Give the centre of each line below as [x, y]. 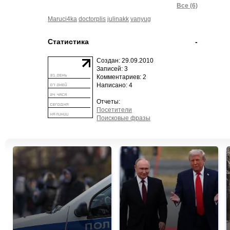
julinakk [118, 19]
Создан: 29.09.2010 [125, 61]
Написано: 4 [114, 85]
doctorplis [92, 19]
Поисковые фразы [123, 118]
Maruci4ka [62, 19]
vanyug [141, 19]
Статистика [68, 42]
